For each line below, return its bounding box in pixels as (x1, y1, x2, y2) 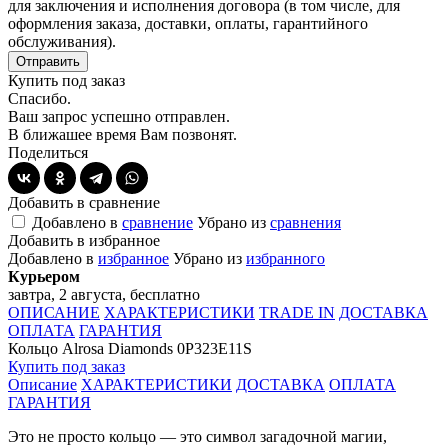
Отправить (16, 53, 80, 69)
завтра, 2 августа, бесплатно (8, 285, 200, 303)
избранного (246, 249, 325, 267)
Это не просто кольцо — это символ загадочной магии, (8, 427, 387, 445)
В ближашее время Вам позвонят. (8, 125, 237, 143)
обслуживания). (8, 32, 116, 50)
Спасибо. (8, 89, 71, 107)
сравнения (270, 213, 341, 231)
